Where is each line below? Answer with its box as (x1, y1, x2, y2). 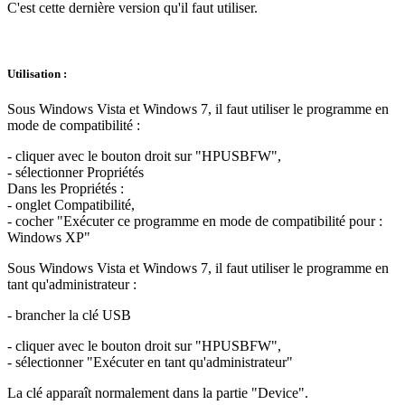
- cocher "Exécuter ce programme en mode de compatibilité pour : (7, 213, 382, 230)
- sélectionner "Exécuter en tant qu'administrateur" (7, 354, 293, 371)
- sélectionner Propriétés (7, 165, 144, 181)
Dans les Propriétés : (7, 181, 124, 197)
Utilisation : (7, 66, 67, 80)
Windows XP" (7, 230, 90, 246)
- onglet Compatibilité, (7, 197, 135, 213)
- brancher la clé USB (7, 307, 131, 324)
